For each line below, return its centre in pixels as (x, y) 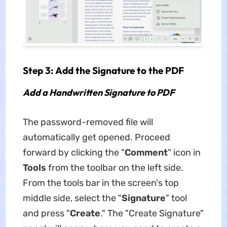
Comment (146, 152)
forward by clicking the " (73, 152)
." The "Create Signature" (152, 213)
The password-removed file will (88, 122)
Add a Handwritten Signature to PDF (99, 92)
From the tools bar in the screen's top (101, 183)
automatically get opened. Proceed (96, 137)
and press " (46, 213)
